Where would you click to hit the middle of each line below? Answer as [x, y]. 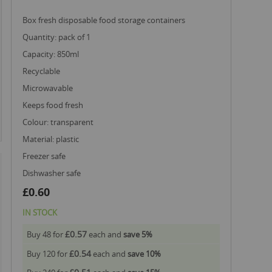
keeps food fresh [55, 105]
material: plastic [55, 139]
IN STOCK [40, 212]
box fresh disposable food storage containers [107, 20]
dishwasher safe [54, 173]
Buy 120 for [48, 253]
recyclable [44, 71]
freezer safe [46, 156]
